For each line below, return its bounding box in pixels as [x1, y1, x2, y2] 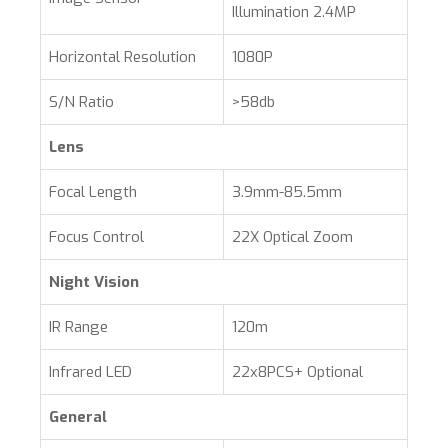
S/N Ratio [49, 92, 114, 112]
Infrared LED [49, 362, 132, 382]
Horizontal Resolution [49, 47, 196, 67]
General [49, 407, 107, 427]
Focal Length [49, 182, 137, 202]
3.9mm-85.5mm [232, 182, 342, 202]
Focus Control [49, 227, 144, 247]
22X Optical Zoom [232, 227, 353, 247]
